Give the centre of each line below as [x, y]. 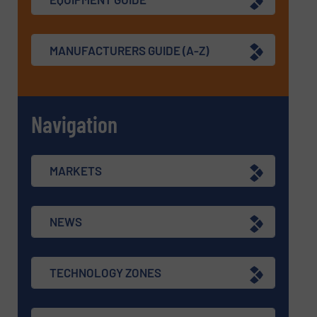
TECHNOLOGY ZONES [106, 273]
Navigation [75, 123]
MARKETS [76, 171]
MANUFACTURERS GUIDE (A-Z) [129, 50]
